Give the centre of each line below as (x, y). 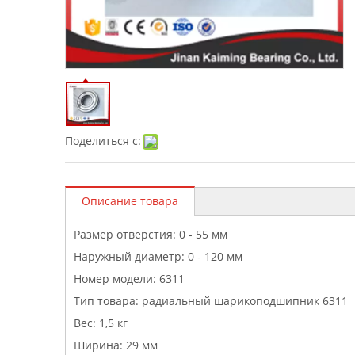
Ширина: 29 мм (116, 345)
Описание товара (130, 200)
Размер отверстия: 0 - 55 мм (151, 234)
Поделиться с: (103, 140)
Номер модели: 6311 (129, 278)
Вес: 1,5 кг (101, 323)
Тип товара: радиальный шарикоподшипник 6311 (211, 300)
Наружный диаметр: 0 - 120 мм (158, 256)
